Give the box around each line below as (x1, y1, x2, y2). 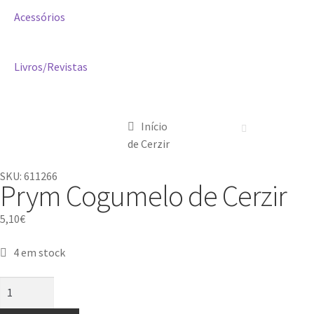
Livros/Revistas (14, 59, 88, 74)
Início (140, 118, 168, 133)
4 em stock (13, 245, 65, 259)
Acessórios (14, 9, 65, 24)
